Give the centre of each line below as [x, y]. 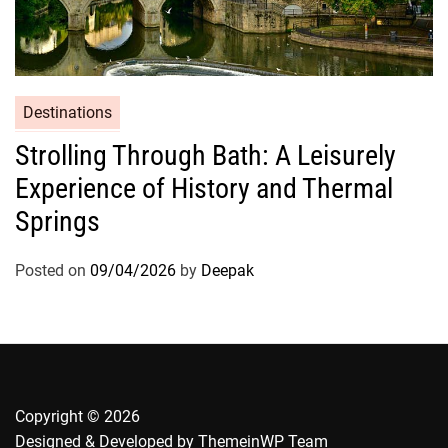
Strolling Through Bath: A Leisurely [205, 155]
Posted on [52, 270]
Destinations [67, 112]
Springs [57, 221]
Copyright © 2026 [77, 416]
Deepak [227, 270]
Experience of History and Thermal [204, 188]
